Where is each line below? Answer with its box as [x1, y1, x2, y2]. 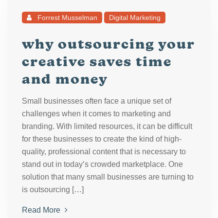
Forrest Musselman [36, 14, 97, 21]
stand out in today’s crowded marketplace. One [22, 160, 183, 168]
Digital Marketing [109, 14, 161, 21]
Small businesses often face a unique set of [22, 97, 171, 105]
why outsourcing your [22, 36, 195, 52]
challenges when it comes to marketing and [22, 109, 171, 118]
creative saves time [22, 53, 172, 70]
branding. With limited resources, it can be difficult [22, 122, 192, 130]
